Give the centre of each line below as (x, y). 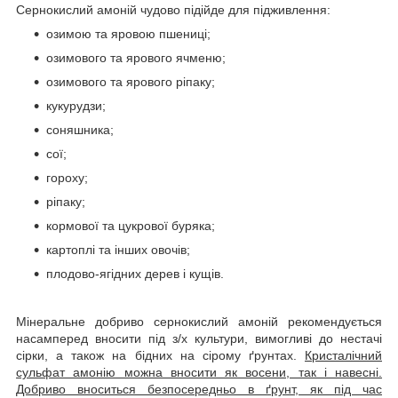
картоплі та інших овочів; (118, 249)
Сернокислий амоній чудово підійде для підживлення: (173, 9)
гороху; (67, 177)
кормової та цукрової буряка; (131, 225)
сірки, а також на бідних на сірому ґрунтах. (160, 355)
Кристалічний (343, 355)
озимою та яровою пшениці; (128, 33)
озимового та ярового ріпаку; (131, 81)
